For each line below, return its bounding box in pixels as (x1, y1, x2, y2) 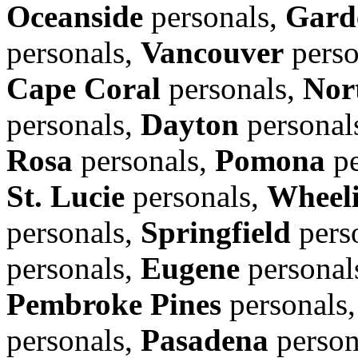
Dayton (141, 106, 239, 141)
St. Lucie (6, 178, 125, 213)
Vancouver (141, 34, 284, 70)
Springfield (141, 214, 291, 249)
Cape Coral (6, 70, 161, 105)
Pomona (215, 142, 325, 177)
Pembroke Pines (6, 286, 221, 321)
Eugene (141, 250, 240, 285)
